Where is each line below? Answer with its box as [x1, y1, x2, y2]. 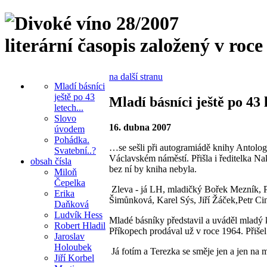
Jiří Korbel [54, 252, 94, 263]
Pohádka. [54, 134, 89, 145]
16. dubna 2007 [109, 122, 171, 132]
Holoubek [54, 241, 92, 252]
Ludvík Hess [54, 209, 103, 220]
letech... [54, 102, 83, 113]
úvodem [54, 123, 85, 134]
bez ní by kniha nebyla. [109, 163, 197, 174]
